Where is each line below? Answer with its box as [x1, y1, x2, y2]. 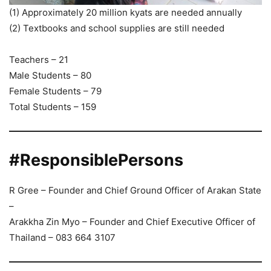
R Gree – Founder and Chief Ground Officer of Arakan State [9, 184, 261, 197]
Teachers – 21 [9, 54, 68, 66]
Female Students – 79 [9, 85, 102, 97]
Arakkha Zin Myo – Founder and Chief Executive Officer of [9, 216, 255, 228]
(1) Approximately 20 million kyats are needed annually [9, 7, 242, 19]
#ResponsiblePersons [9, 150, 183, 171]
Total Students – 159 [9, 101, 96, 113]
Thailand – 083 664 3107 [9, 232, 116, 244]
